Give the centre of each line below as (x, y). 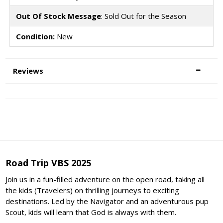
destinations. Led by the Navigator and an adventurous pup (107, 201)
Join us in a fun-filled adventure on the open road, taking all (105, 179)
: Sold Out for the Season (143, 16)
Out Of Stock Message (58, 16)
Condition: (35, 37)
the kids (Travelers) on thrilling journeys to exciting (93, 190)
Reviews (28, 70)
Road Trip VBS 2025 (49, 163)
